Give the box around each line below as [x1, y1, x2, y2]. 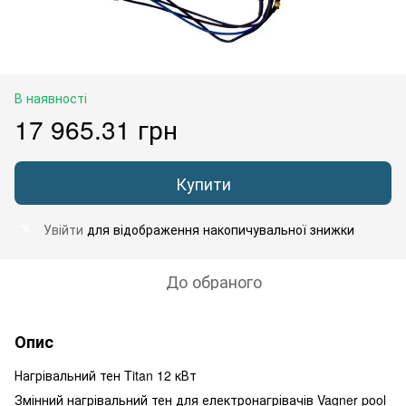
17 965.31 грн [14, 110, 178, 147]
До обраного [166, 268, 262, 293]
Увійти [43, 219, 83, 238]
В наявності [14, 88, 87, 107]
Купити [175, 170, 231, 195]
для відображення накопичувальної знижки [83, 219, 354, 238]
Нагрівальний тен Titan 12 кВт [14, 365, 197, 384]
